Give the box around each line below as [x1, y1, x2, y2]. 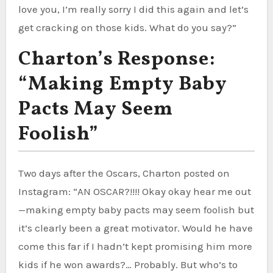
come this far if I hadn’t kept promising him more [18, 239, 252, 252]
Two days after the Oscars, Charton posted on [18, 166, 230, 179]
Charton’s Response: [18, 46, 216, 73]
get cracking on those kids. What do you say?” [18, 21, 236, 34]
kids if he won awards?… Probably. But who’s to [18, 258, 238, 271]
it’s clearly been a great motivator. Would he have [18, 221, 253, 234]
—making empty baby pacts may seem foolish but [18, 203, 254, 216]
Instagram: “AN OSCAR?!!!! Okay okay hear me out [18, 185, 251, 197]
